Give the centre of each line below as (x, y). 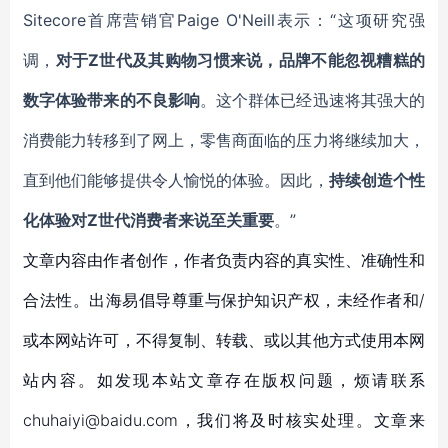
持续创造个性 (377, 180)
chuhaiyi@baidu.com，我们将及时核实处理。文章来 (224, 420)
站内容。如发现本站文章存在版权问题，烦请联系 (224, 380)
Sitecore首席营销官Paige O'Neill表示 (168, 20)
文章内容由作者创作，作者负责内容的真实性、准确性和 (224, 260)
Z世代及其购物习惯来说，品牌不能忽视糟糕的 (257, 60)
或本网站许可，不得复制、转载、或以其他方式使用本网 (224, 340)
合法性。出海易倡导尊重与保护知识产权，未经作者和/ (224, 300)
